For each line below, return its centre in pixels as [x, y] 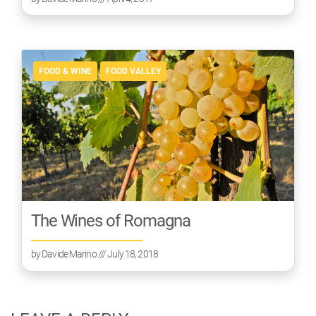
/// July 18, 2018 [127, 254]
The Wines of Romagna [110, 221]
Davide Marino [69, 254]
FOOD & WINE [65, 72]
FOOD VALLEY [133, 72]
